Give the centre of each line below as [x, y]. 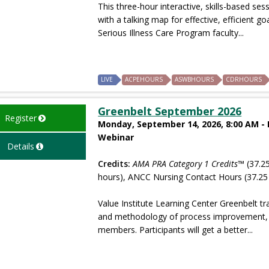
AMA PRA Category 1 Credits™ [189, 163]
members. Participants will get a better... [176, 229]
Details [20, 146]
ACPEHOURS [144, 79]
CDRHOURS [244, 79]
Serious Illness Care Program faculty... [171, 32]
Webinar [116, 137]
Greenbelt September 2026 [170, 111]
